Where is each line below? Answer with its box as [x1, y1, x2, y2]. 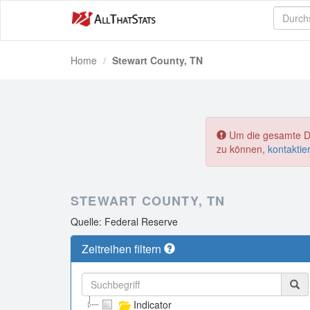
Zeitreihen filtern [82, 241, 164, 257]
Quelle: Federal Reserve [71, 215, 178, 228]
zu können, [217, 142, 268, 156]
